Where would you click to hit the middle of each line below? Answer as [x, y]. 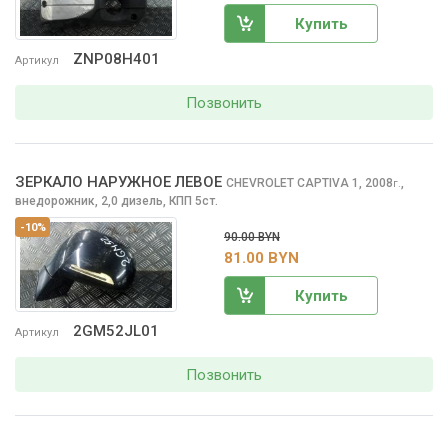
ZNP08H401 [116, 58]
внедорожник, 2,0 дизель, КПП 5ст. [116, 200]
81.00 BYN [261, 257]
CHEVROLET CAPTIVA [289, 182]
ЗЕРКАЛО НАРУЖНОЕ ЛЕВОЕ [118, 181]
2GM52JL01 [116, 330]
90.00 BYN [252, 236]
